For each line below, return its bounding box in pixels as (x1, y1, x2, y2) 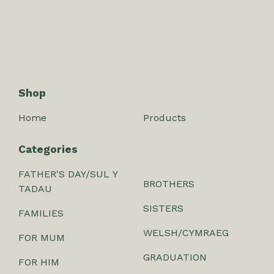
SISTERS (143, 202, 183, 214)
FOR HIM (18, 256, 59, 268)
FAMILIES (18, 207, 64, 219)
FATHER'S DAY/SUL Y (18, 168, 118, 180)
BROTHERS (143, 178, 194, 190)
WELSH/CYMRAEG (143, 227, 229, 239)
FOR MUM (18, 232, 65, 243)
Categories (18, 143, 78, 155)
